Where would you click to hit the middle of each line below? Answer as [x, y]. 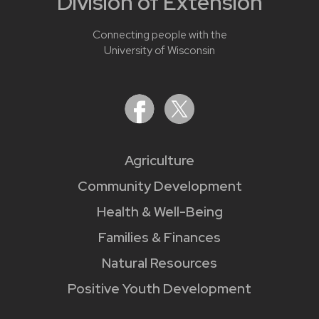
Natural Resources [159, 263]
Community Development [159, 187]
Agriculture [159, 161]
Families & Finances [159, 238]
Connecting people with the [159, 35]
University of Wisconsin [159, 51]
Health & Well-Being [159, 212]
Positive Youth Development [159, 289]
